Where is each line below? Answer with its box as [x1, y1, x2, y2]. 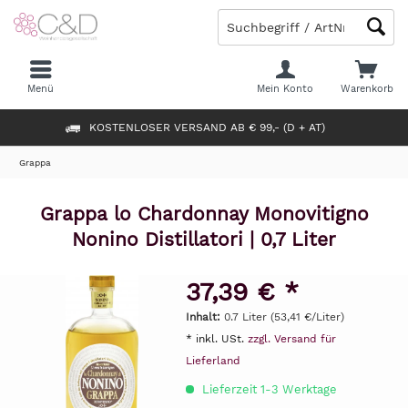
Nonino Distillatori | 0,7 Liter [72, 228, 336, 250]
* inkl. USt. [185, 332, 248, 345]
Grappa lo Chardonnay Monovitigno [39, 202, 369, 225]
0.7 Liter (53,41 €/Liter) [223, 311, 344, 323]
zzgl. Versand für [247, 332, 336, 345]
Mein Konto [257, 83, 314, 95]
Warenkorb [340, 83, 393, 95]
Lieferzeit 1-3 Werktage [198, 382, 337, 396]
